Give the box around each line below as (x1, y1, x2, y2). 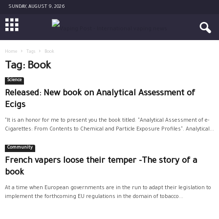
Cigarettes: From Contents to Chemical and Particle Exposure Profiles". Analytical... (5, 127, 214, 132)
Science (7, 78, 22, 83)
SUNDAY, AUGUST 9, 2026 (8, 4, 65, 10)
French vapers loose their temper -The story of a (5, 157, 197, 166)
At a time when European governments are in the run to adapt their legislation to (5, 185, 211, 191)
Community (7, 146, 33, 151)
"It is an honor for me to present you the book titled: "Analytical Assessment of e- (5, 118, 209, 124)
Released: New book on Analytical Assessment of (5, 89, 195, 99)
